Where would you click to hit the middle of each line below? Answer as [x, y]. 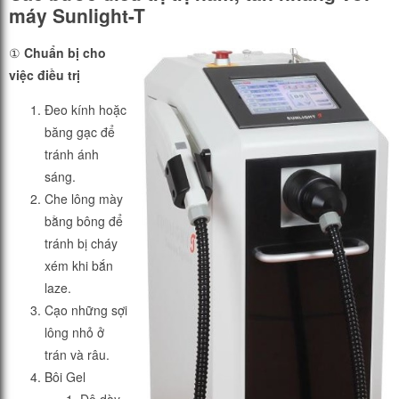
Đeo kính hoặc [85, 110]
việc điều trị [45, 75]
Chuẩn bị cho [65, 53]
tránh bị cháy [81, 244]
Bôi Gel [65, 377]
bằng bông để [84, 221]
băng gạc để [80, 132]
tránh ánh [72, 155]
